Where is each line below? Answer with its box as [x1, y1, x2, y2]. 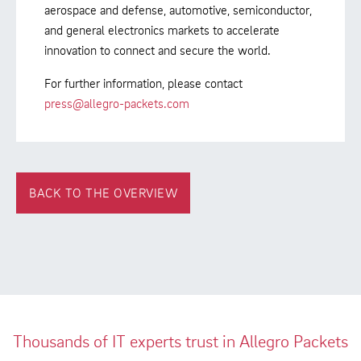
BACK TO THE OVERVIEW [29, 184, 177, 201]
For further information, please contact [44, 74, 243, 91]
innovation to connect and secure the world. [44, 41, 271, 58]
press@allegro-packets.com [44, 94, 189, 111]
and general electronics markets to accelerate [44, 21, 280, 38]
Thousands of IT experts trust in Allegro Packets [13, 330, 348, 352]
